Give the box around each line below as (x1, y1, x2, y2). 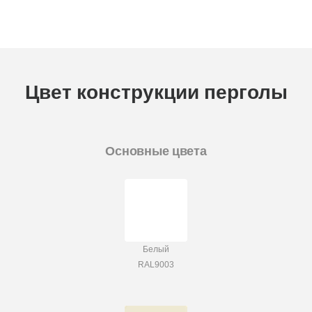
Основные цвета (104, 142, 208, 160)
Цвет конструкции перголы (24, 79, 288, 107)
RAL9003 (138, 260, 174, 270)
